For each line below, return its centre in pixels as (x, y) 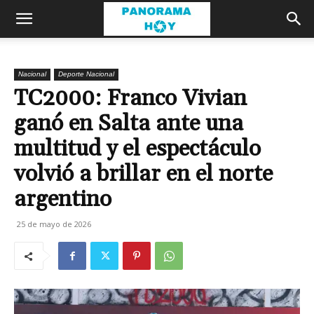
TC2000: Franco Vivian (130, 98)
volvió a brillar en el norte (143, 174)
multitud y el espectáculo (137, 149)
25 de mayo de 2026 (54, 224)
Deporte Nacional (86, 74)
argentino (63, 199)
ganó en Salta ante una (129, 124)
